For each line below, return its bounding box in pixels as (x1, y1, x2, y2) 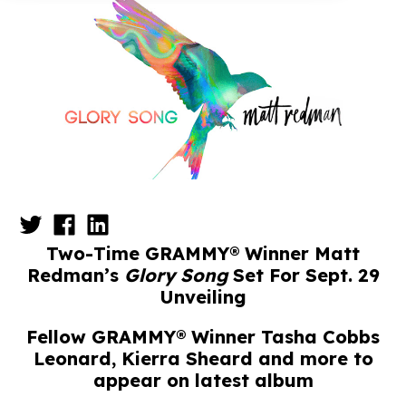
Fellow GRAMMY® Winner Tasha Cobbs (26, 324, 380, 348)
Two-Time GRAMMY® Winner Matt (46, 241, 360, 265)
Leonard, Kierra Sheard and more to (33, 346, 373, 370)
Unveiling (159, 285, 246, 308)
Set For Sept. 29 (227, 263, 380, 286)
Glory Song (123, 263, 227, 286)
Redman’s (26, 263, 124, 286)
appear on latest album (92, 368, 314, 391)
